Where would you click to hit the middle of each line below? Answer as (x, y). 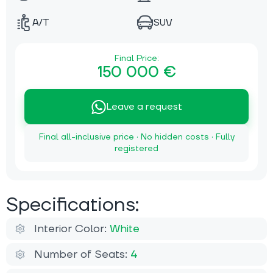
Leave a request (144, 107)
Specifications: (73, 205)
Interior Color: (72, 229)
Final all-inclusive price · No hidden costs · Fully (136, 137)
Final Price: (136, 59)
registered (136, 149)
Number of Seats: (82, 255)
